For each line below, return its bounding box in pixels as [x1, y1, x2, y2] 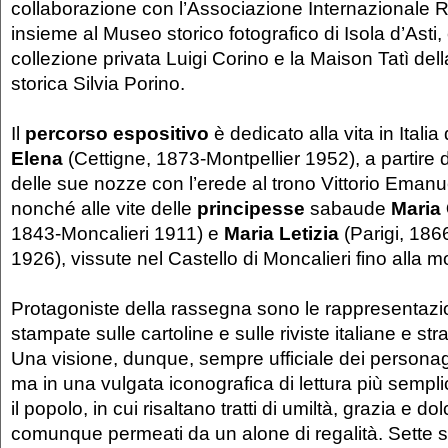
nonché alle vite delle [11, 196, 197, 219]
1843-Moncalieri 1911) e [11, 221, 224, 244]
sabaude [305, 196, 391, 219]
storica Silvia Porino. [11, 71, 185, 94]
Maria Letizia [224, 221, 339, 244]
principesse [197, 196, 305, 219]
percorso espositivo [25, 121, 209, 144]
